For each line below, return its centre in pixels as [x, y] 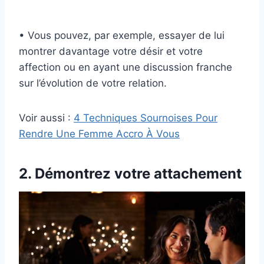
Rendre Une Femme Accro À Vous [99, 134]
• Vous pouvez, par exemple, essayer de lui [122, 36]
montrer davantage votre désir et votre [111, 52]
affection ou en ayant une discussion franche [126, 67]
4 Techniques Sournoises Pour [146, 118]
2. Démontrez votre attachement [130, 174]
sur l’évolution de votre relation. [93, 83]
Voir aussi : [46, 118]
